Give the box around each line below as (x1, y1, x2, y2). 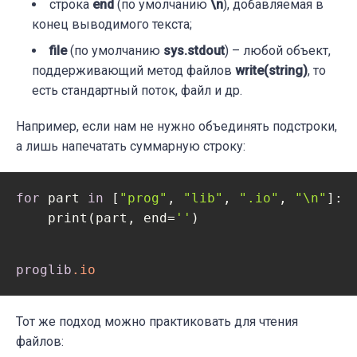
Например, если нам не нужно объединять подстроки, (16, 119, 337, 135)
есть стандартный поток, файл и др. (32, 83, 242, 99)
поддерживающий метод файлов (32, 63, 235, 79)
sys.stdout (163, 43, 225, 59)
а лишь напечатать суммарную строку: (16, 139, 245, 155)
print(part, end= (16, 210, 175, 226)
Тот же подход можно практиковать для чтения (16, 314, 298, 330)
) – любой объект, (225, 43, 331, 59)
